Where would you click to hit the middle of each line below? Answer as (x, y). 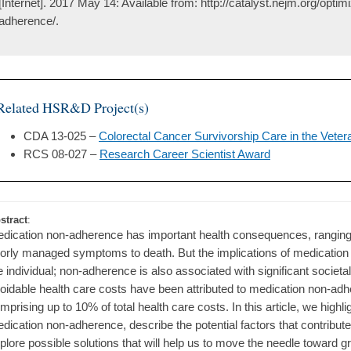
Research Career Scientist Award (185, 154)
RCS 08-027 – (62, 154)
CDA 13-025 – (61, 136)
